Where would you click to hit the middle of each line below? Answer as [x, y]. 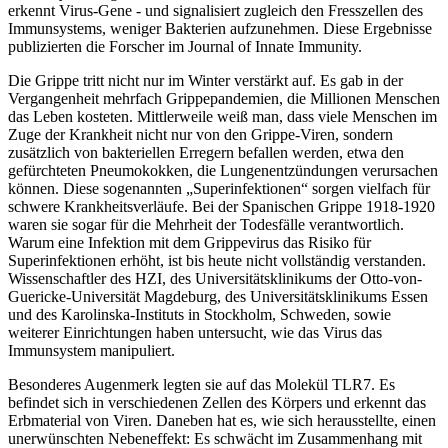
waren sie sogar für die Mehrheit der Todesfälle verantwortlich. [206, 224]
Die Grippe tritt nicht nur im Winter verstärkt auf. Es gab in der [205, 80]
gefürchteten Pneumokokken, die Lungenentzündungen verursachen [223, 170]
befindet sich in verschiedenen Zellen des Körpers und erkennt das [217, 402]
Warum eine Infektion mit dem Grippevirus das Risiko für [189, 242]
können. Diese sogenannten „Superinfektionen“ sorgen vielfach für [219, 188]
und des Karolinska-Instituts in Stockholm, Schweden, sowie [199, 314]
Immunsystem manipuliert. [93, 350]
